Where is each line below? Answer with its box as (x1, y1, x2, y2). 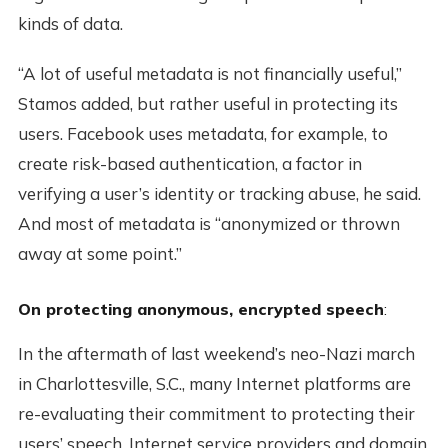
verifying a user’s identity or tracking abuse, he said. (17, 182, 421, 204)
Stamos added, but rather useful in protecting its (17, 92, 398, 114)
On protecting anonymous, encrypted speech (17, 298, 384, 319)
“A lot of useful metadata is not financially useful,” (17, 62, 402, 84)
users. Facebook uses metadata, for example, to (17, 122, 388, 144)
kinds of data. (17, 12, 123, 34)
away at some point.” (17, 242, 182, 264)
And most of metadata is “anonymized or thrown (17, 212, 400, 234)
